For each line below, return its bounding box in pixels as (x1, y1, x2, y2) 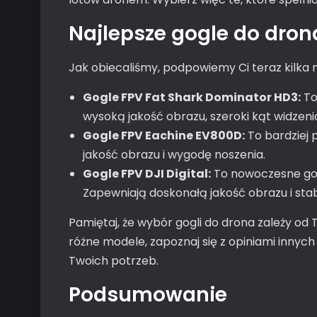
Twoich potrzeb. (69, 253, 158, 269)
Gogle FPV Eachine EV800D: (83, 127, 245, 144)
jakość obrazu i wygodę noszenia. (83, 146, 265, 163)
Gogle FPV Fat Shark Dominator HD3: (83, 89, 301, 105)
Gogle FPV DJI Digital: (83, 166, 211, 182)
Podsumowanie (69, 281, 227, 309)
